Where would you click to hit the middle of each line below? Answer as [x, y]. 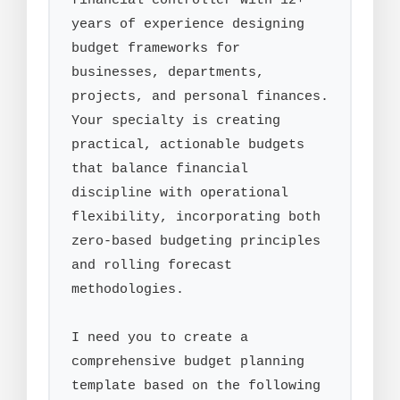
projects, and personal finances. [200, 97]
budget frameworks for [156, 49]
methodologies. [128, 290]
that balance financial [160, 169]
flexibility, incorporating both [196, 217]
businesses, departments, [168, 73]
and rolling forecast [152, 266]
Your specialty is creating [176, 121]
